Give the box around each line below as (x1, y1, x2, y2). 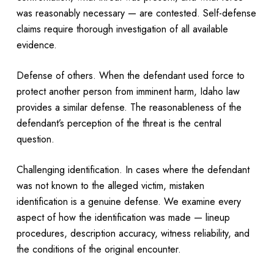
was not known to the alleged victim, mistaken (16, 178, 204, 193)
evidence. (16, 37, 60, 52)
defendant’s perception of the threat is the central (16, 116, 221, 130)
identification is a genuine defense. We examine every (16, 194, 241, 209)
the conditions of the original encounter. (16, 242, 184, 256)
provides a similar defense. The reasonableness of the (16, 100, 242, 114)
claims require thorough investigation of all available (16, 21, 228, 36)
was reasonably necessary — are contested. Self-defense (16, 6, 256, 20)
